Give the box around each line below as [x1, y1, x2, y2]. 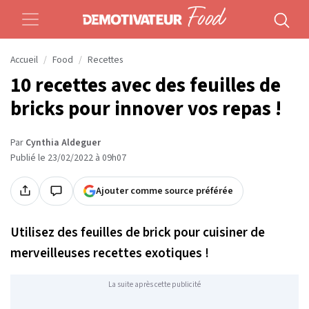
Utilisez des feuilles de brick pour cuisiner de [10, 222, 265, 242]
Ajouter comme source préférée [96, 183, 233, 198]
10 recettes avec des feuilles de [10, 71, 281, 100]
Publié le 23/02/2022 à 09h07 [10, 150, 126, 165]
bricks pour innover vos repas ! [10, 94, 281, 123]
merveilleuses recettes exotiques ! [10, 243, 209, 263]
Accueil [10, 53, 38, 67]
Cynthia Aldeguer [26, 135, 101, 150]
